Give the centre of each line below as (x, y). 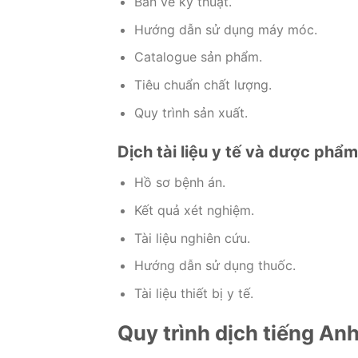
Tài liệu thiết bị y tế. (193, 293)
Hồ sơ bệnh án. (179, 183)
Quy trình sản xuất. (191, 112)
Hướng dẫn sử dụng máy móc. (225, 29)
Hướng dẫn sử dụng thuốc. (215, 266)
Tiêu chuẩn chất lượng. (203, 84)
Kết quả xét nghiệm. (194, 210)
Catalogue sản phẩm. (198, 57)
